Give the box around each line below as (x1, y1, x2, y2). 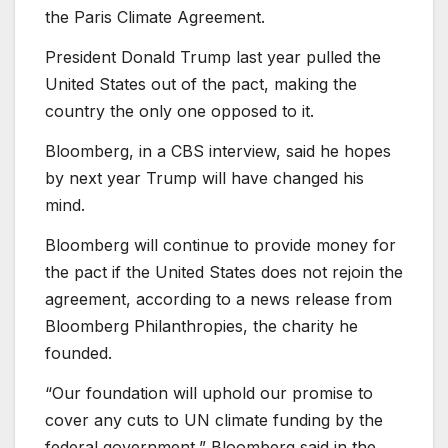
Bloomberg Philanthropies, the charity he (45, 315, 358, 336)
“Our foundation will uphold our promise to (45, 382, 373, 403)
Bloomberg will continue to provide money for (45, 234, 396, 255)
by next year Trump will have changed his (45, 167, 364, 188)
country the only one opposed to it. (45, 101, 314, 122)
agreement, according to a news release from (45, 288, 392, 309)
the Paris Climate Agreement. (45, 7, 265, 28)
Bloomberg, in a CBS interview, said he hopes (45, 140, 391, 161)
